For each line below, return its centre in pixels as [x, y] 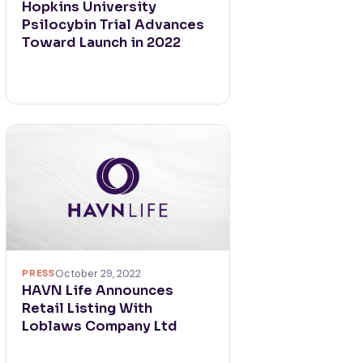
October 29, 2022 [98, 273]
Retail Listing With [88, 308]
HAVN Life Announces [98, 290]
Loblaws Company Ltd [100, 326]
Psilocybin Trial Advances [113, 24]
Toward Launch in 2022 [102, 42]
